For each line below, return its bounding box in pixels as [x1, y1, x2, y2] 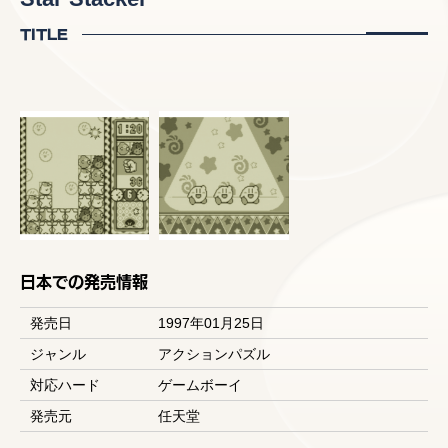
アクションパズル [158, 346, 270, 363]
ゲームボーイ [158, 377, 242, 394]
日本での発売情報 [20, 268, 148, 294]
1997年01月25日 [158, 315, 264, 332]
